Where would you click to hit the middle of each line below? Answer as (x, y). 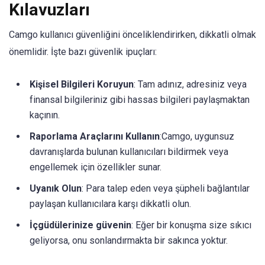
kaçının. (45, 115)
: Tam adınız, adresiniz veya (190, 84)
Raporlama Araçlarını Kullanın (95, 136)
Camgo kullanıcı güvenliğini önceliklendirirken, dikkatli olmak (132, 34)
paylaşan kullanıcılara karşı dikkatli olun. (110, 203)
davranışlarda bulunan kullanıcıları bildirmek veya (129, 151)
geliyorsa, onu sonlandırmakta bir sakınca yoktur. (129, 240)
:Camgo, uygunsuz (197, 136)
